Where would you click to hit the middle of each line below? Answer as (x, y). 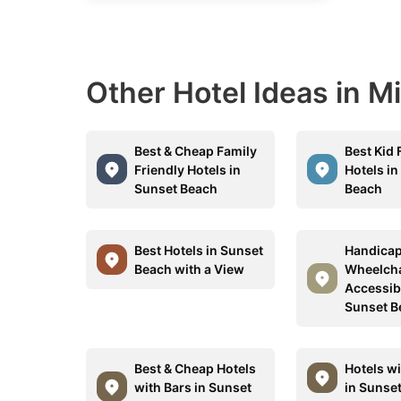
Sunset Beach (176, 188)
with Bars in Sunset (193, 387)
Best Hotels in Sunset (199, 250)
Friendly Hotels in (188, 169)
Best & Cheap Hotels (195, 368)
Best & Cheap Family (196, 150)
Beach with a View (189, 269)
